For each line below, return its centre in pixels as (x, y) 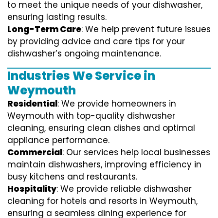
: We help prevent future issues (146, 29)
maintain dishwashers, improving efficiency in (104, 164)
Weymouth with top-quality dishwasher (91, 116)
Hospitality (32, 189)
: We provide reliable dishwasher (124, 189)
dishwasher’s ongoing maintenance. (84, 53)
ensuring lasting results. (57, 17)
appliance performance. (58, 140)
